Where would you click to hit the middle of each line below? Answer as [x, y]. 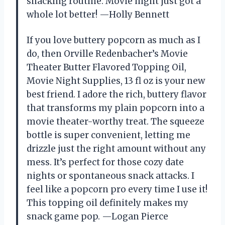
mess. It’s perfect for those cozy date [105, 162]
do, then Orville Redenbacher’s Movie [107, 53]
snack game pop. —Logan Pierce [97, 216]
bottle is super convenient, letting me [108, 135]
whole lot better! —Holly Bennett [98, 14]
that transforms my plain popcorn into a [116, 108]
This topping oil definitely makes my [107, 203]
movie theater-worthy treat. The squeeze [116, 121]
